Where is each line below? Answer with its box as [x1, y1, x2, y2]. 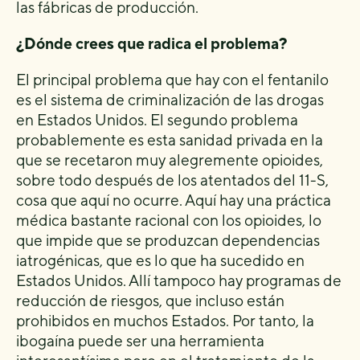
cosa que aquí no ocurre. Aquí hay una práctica [16, 190, 331, 209]
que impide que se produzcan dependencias [16, 231, 320, 249]
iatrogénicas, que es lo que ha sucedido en [16, 251, 305, 269]
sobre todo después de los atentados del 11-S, [16, 170, 329, 189]
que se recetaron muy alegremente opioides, [16, 150, 323, 169]
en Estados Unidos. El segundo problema [16, 110, 298, 129]
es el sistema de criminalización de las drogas [16, 90, 324, 108]
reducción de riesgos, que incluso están [16, 291, 284, 309]
